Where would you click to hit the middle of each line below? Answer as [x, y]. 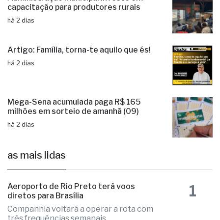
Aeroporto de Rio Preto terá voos [71, 203]
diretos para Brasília [45, 212]
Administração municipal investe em [75, 14]
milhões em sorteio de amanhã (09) [73, 128]
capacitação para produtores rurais [74, 24]
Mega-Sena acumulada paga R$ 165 [74, 118]
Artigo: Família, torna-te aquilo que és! [79, 66]
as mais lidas [37, 172]
